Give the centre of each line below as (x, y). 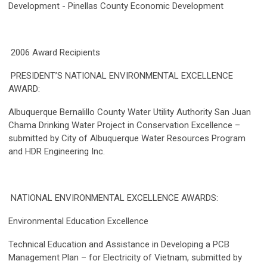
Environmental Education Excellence (80, 221)
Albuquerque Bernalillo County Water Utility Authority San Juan (130, 112)
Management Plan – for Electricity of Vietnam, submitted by (125, 258)
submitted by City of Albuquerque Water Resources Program (127, 139)
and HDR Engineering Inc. (57, 152)
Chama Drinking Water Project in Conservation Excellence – (124, 125)
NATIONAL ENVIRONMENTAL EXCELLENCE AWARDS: (113, 198)
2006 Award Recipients (54, 53)
